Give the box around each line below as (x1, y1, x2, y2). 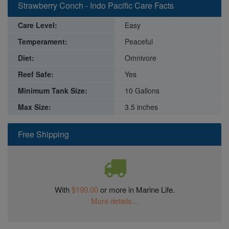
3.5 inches (125, 101, 158, 112)
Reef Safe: (18, 68, 54, 79)
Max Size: (18, 101, 51, 112)
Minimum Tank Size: (18, 85, 87, 96)
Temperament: (18, 36, 67, 47)
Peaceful (125, 36, 153, 47)
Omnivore (125, 52, 156, 63)
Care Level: (18, 19, 57, 30)
